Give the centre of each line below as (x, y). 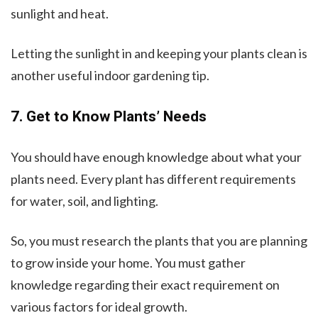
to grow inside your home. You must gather (128, 262)
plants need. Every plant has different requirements (153, 179)
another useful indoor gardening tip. (110, 75)
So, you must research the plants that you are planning (159, 240)
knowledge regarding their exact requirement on (145, 284)
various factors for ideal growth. (99, 306)
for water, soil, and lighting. (84, 201)
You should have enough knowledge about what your (156, 157)
